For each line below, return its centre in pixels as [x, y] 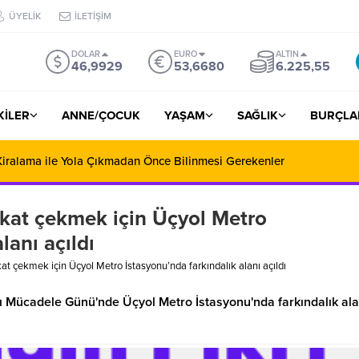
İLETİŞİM [93, 16]
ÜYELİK [25, 16]
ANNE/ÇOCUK [101, 115]
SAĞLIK [258, 115]
